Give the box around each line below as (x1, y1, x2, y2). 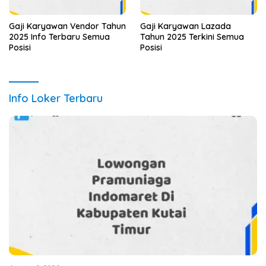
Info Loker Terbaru (9, 91, 103, 105)
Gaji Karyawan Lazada (140, 20, 231, 31)
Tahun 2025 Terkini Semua (140, 31, 244, 42)
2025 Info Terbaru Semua (9, 31, 110, 42)
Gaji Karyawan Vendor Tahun (9, 20, 126, 31)
